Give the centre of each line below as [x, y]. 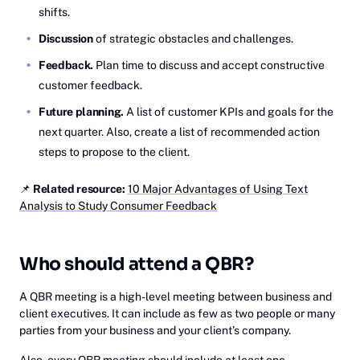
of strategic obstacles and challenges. [193, 38]
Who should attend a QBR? [137, 264]
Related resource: [79, 188]
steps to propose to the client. [114, 151]
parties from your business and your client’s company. [155, 330]
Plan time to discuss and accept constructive [210, 65]
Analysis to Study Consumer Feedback [118, 205]
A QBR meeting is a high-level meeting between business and [176, 296]
